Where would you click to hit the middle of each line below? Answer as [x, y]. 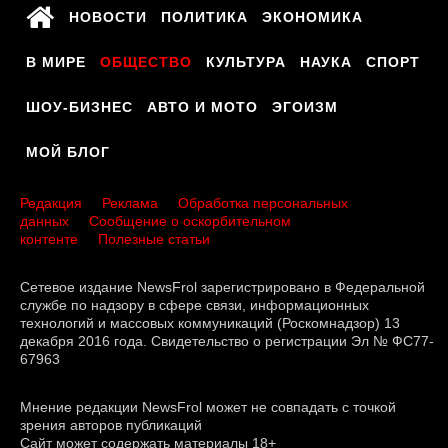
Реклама [130, 203]
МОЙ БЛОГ [68, 152]
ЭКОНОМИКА [312, 17]
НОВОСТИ [108, 17]
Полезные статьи [154, 239]
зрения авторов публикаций [111, 425]
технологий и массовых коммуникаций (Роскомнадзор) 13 [210, 323]
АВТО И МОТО [202, 107]
